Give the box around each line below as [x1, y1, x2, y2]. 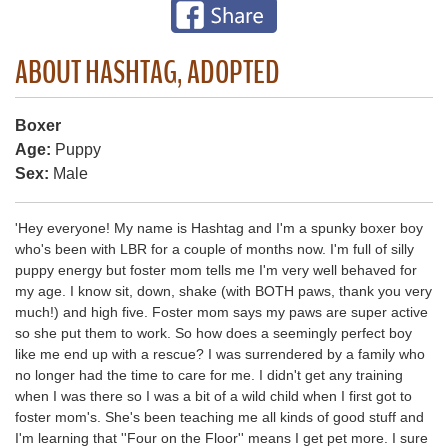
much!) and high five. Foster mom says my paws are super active [15, 303, 428, 320]
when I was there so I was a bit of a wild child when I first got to [15, 387, 412, 404]
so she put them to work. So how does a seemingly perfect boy [15, 324, 412, 341]
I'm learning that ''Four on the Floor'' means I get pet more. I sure [15, 429, 428, 446]
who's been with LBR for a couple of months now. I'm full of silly [15, 240, 414, 257]
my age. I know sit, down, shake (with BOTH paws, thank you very [15, 282, 432, 299]
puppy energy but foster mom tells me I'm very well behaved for [15, 261, 417, 278]
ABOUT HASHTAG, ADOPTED [15, 50, 280, 94]
